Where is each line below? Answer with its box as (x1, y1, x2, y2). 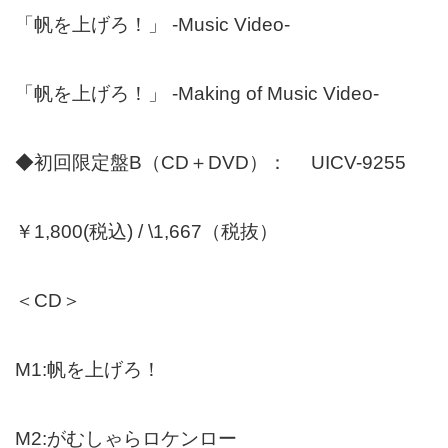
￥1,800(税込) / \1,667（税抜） (15, 220, 278, 242)
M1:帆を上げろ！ (15, 358, 161, 380)
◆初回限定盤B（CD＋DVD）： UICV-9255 (15, 151, 406, 173)
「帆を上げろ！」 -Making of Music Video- (15, 82, 379, 104)
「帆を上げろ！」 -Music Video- (15, 13, 290, 35)
